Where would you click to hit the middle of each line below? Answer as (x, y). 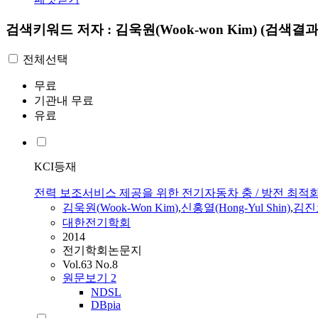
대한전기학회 (97, 223)
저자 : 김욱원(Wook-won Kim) (169, 29)
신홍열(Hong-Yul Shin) (236, 208)
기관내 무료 (64, 101)
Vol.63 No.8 (90, 265)
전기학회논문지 (102, 251)
